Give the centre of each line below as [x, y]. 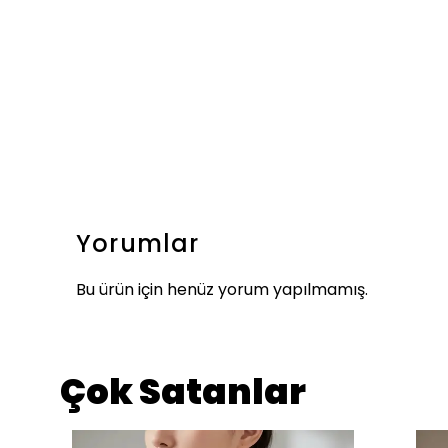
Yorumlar [138, 243]
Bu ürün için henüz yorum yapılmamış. [222, 289]
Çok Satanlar [183, 391]
